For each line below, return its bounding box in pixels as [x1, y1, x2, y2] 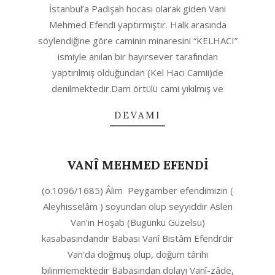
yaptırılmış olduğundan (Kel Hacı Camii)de [52, 66, 223, 79]
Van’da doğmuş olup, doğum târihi [67, 248, 208, 260]
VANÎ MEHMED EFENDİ [66, 157, 209, 172]
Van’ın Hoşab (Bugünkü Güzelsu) [70, 216, 205, 228]
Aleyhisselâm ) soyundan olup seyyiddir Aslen [42, 200, 233, 212]
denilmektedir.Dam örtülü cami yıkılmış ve [52, 82, 223, 95]
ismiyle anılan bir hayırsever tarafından [57, 50, 218, 63]
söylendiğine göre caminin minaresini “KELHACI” [37, 34, 238, 47]
